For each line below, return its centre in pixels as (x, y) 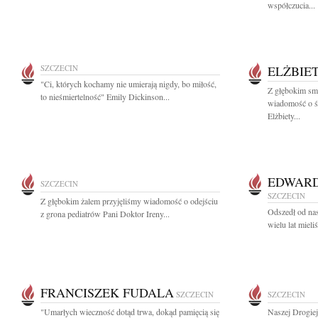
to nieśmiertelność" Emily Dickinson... (105, 97)
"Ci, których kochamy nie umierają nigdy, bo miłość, (128, 84)
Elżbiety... (284, 116)
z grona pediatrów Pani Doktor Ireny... (105, 214)
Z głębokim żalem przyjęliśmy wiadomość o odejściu (129, 201)
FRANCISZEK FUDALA (107, 292)
